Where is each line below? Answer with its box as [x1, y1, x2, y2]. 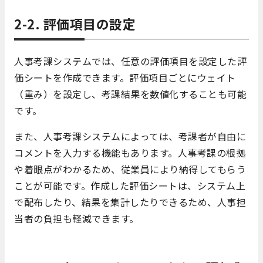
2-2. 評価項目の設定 [14, 14, 136, 33]
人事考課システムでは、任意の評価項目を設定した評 [14, 54, 247, 69]
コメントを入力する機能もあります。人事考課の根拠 [14, 146, 245, 160]
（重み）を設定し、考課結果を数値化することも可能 [14, 87, 247, 102]
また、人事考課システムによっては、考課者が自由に [14, 129, 246, 144]
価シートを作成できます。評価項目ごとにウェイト [14, 70, 236, 85]
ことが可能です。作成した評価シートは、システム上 [14, 178, 245, 193]
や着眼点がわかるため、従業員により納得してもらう [14, 162, 246, 177]
